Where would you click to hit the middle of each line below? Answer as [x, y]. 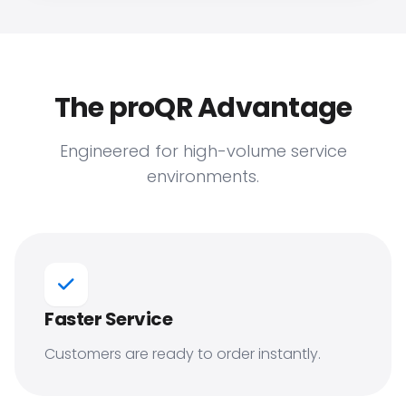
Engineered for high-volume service [203, 151]
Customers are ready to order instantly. [183, 354]
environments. [203, 176]
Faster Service [108, 319]
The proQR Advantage [203, 108]
